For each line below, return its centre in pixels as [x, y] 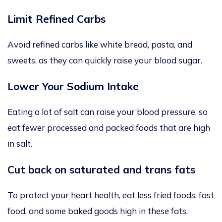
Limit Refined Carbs [56, 19]
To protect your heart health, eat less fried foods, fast [111, 195]
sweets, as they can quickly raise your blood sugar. [105, 60]
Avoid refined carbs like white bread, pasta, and [100, 45]
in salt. [20, 144]
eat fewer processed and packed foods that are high [109, 128]
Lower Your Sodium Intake [73, 86]
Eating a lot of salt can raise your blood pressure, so [108, 112]
